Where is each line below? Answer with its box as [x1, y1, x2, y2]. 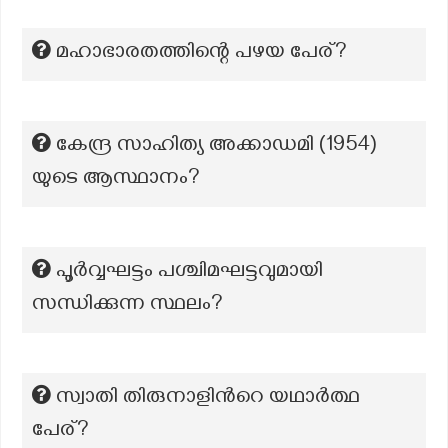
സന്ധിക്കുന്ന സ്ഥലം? [32, 292, 223, 320]
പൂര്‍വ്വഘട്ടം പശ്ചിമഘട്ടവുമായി [56, 259, 323, 287]
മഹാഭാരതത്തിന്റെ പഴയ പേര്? [56, 40, 347, 68]
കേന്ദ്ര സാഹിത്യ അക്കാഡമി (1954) [56, 133, 377, 161]
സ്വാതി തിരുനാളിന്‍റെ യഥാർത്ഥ [56, 385, 360, 413]
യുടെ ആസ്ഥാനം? [32, 166, 200, 194]
